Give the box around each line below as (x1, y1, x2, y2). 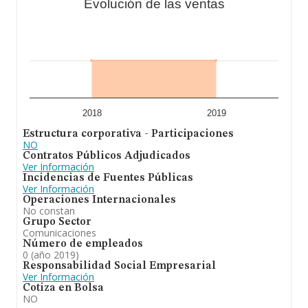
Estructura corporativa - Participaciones (23, 129, 234, 140)
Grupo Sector (23, 217, 91, 228)
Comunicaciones (23, 226, 96, 239)
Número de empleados (23, 239, 143, 250)
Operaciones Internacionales (23, 195, 176, 206)
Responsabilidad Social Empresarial (23, 261, 216, 272)
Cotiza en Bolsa (23, 283, 104, 294)
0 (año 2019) (23, 248, 79, 261)
